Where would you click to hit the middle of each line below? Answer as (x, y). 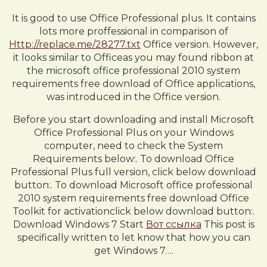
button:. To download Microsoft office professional (133, 185)
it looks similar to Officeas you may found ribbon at (133, 58)
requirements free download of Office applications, (133, 84)
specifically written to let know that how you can (133, 237)
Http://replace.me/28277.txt (75, 44)
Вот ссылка (173, 224)
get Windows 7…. (133, 251)
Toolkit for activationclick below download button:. (133, 211)
